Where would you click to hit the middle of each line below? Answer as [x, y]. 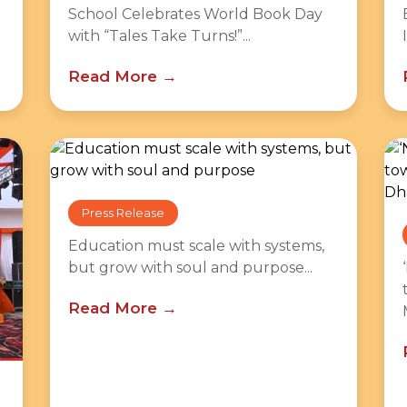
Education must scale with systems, [196, 246]
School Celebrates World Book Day [195, 14]
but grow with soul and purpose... [190, 268]
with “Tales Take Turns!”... [159, 36]
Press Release [123, 213]
